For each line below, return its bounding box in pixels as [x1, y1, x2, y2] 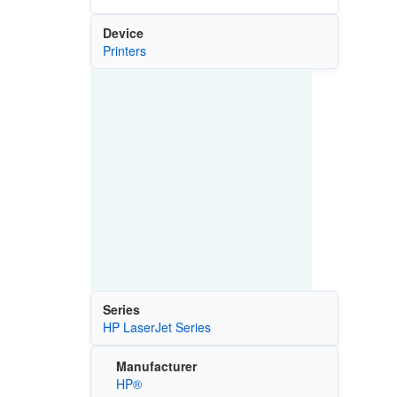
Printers [102, 41, 146, 59]
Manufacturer [115, 357, 197, 376]
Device [102, 23, 144, 42]
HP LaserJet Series [102, 317, 211, 336]
